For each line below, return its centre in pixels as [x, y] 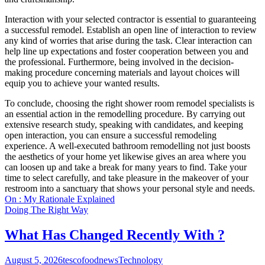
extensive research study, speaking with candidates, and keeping [124, 124]
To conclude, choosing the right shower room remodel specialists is [130, 103]
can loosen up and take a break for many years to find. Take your [126, 167]
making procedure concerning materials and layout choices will [122, 72]
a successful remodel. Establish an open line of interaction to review [131, 30]
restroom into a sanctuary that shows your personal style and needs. [130, 188]
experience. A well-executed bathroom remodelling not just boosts [127, 146]
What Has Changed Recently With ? [115, 235]
